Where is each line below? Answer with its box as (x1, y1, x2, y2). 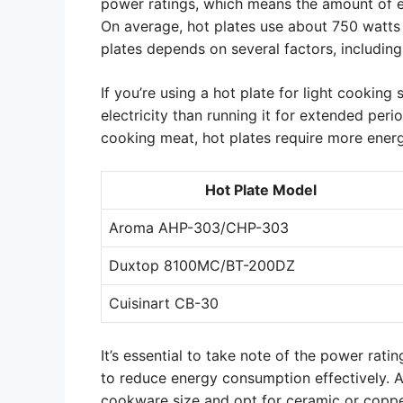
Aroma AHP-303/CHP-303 (109, 219, 289, 237)
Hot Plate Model (205, 181, 317, 199)
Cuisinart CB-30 (109, 294, 219, 312)
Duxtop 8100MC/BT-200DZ (109, 256, 295, 274)
